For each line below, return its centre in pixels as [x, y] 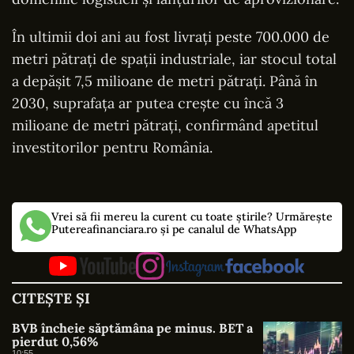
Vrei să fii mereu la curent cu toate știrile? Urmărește [192, 216]
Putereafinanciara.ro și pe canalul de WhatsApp [174, 229]
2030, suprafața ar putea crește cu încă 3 [148, 103]
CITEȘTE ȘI [51, 299]
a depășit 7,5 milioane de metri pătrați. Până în [165, 81]
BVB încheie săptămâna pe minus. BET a [132, 328]
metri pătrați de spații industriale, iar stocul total [174, 58]
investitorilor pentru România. [112, 147]
